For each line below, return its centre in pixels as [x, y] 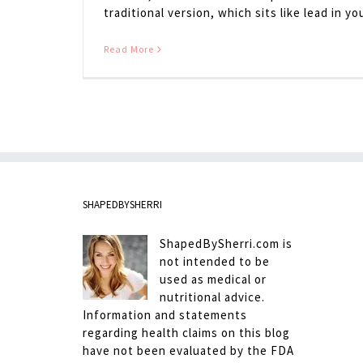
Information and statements [165, 315]
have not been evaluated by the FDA [188, 351]
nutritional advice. [212, 297]
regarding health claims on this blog [186, 333]
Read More [129, 49]
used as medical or [213, 280]
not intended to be [215, 262]
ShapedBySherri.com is [226, 244]
